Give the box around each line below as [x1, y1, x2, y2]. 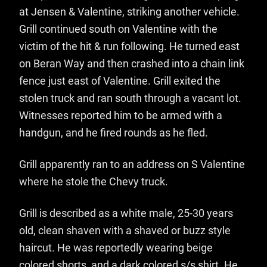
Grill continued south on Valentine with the [19, 23, 218, 36]
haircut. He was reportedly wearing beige [19, 242, 213, 254]
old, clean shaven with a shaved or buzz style [19, 225, 231, 237]
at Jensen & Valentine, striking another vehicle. [19, 6, 240, 18]
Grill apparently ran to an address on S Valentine [19, 159, 245, 171]
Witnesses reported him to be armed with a [19, 110, 222, 122]
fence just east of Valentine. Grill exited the [19, 75, 221, 88]
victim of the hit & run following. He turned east [19, 41, 240, 53]
